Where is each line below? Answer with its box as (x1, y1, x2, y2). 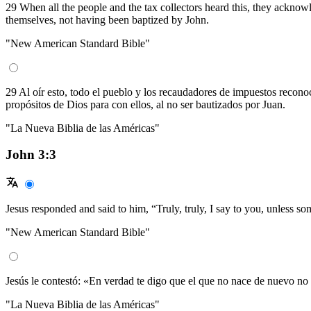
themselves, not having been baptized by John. (6, 13, 209, 26)
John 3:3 (6, 147, 56, 162)
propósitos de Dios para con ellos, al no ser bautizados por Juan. (6, 98, 285, 110)
